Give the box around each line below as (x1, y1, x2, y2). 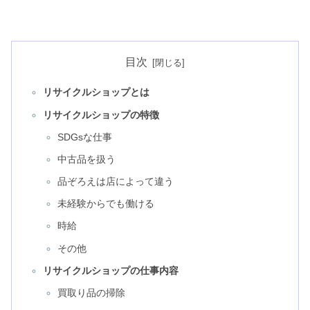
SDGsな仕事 (57, 131, 113, 143)
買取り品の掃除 (57, 287, 126, 299)
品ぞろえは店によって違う (57, 176, 174, 188)
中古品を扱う (57, 153, 116, 165)
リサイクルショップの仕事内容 (42, 264, 179, 276)
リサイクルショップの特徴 (42, 109, 159, 120)
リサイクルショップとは (42, 86, 149, 98)
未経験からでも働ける (57, 198, 155, 210)
